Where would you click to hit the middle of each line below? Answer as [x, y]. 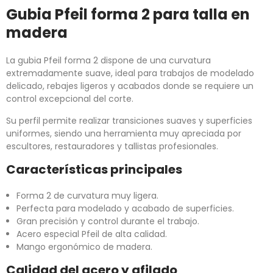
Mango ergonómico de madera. [84, 247]
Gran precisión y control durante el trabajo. [108, 222]
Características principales [94, 170]
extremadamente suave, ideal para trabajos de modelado [130, 73]
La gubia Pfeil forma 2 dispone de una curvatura [108, 61]
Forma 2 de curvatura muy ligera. [87, 196]
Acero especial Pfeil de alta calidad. [92, 234]
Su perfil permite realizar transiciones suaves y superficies [129, 121]
